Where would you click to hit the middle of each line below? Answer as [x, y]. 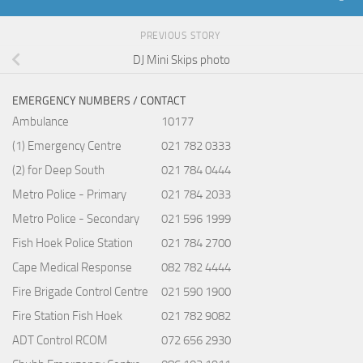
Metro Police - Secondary [76, 218]
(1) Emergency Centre [67, 145]
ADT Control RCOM [60, 340]
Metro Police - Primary [69, 194]
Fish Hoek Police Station [73, 243]
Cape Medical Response [72, 267]
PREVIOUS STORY [181, 35]
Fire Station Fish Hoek [67, 316]
